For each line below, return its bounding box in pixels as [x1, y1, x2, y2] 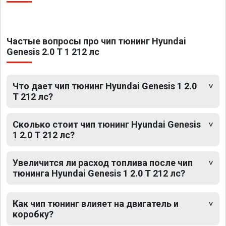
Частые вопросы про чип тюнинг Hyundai [7, 36, 186, 47]
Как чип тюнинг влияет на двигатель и [13, 198, 179, 209]
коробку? [13, 209, 53, 220]
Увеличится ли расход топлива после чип [13, 157, 193, 168]
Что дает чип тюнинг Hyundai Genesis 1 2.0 [13, 81, 197, 92]
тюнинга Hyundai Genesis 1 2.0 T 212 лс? [13, 168, 185, 179]
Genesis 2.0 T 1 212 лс [7, 46, 99, 58]
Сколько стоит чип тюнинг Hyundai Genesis [13, 119, 201, 130]
